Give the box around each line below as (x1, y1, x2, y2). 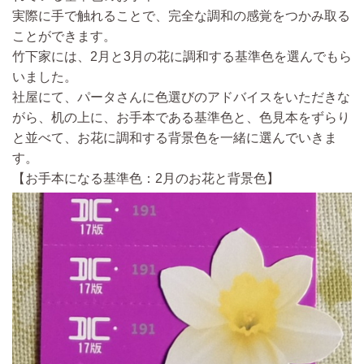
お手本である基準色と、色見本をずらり (116, 110, 350, 125)
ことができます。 (12, 29, 116, 44)
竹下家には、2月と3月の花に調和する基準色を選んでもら (12, 50, 352, 64)
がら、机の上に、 (12, 110, 116, 125)
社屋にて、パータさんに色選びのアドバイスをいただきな (12, 90, 350, 105)
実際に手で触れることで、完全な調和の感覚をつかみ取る (12, 9, 350, 24)
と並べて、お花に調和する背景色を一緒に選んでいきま (12, 131, 337, 145)
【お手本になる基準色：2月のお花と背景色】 (12, 171, 279, 186)
